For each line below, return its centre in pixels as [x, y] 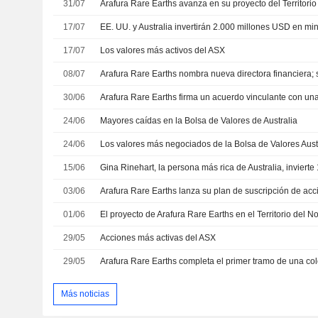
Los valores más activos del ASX [163, 51]
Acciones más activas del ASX [158, 238]
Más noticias [85, 294]
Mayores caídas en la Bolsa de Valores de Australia [199, 121]
